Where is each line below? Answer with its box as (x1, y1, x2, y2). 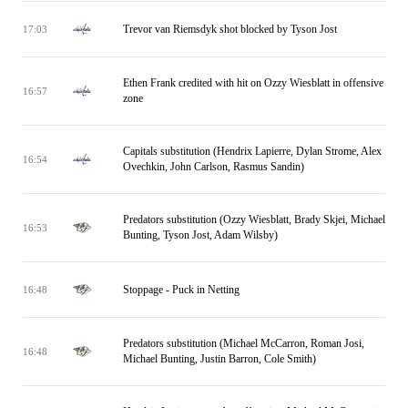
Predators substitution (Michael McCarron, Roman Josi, (123, 337, 364, 350)
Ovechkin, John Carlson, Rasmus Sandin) (123, 160, 304, 173)
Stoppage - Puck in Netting (123, 282, 240, 296)
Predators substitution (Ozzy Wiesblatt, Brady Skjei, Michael (123, 213, 385, 226)
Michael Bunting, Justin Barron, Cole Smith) (123, 352, 316, 365)
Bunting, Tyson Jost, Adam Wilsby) (123, 229, 278, 241)
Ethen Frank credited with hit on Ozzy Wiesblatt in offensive (123, 76, 383, 89)
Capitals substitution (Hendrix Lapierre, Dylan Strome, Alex (123, 145, 382, 158)
